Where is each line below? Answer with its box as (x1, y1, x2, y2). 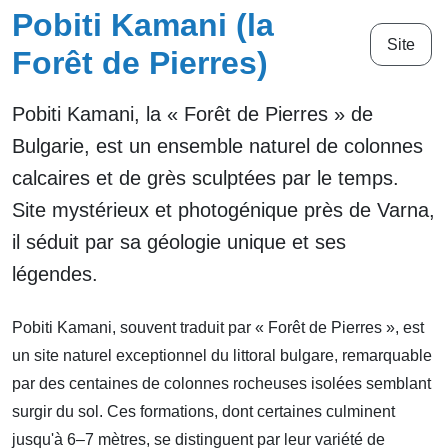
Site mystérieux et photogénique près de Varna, (12, 199, 435, 222)
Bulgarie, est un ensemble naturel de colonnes (12, 135, 423, 158)
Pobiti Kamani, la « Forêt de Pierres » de (12, 103, 373, 126)
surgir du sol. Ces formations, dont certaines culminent (12, 403, 395, 421)
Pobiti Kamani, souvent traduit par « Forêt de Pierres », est (12, 319, 424, 337)
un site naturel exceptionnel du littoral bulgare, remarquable (12, 347, 432, 365)
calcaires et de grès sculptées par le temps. (12, 167, 399, 190)
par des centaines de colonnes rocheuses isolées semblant (12, 375, 431, 393)
